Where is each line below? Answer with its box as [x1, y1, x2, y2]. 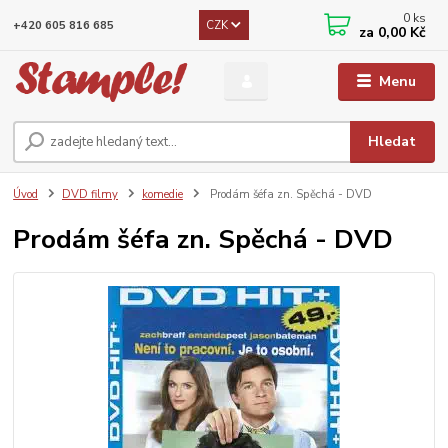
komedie [141, 186, 183, 202]
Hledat [368, 132, 417, 152]
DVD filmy [62, 186, 118, 202]
